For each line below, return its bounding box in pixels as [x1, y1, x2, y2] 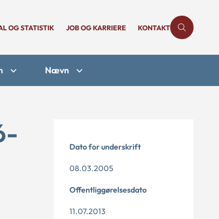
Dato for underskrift [69, 142, 141, 152]
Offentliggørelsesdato [69, 185, 147, 195]
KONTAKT [138, 23, 170, 32]
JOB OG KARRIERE [66, 23, 126, 32]
